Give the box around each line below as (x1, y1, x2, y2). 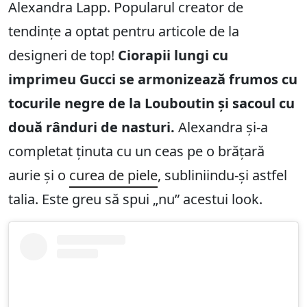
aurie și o (8, 166, 69, 185)
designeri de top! (8, 46, 118, 65)
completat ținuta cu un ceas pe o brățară (8, 142, 265, 161)
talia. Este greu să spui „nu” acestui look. (8, 190, 262, 209)
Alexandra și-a (175, 118, 268, 137)
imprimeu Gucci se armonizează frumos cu (8, 70, 297, 89)
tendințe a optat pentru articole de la (8, 22, 239, 41)
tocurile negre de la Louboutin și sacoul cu (8, 94, 295, 113)
